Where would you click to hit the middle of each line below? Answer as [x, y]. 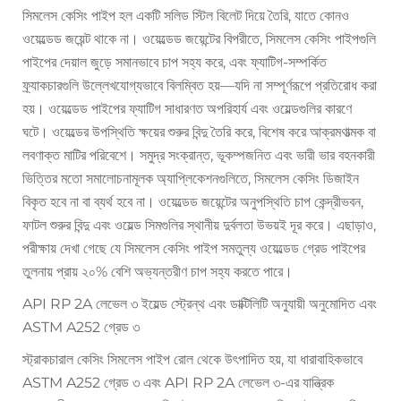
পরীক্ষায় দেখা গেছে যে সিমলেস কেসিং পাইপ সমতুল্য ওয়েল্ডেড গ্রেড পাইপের [194, 249]
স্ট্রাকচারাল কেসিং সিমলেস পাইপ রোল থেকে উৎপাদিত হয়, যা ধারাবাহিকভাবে [192, 360]
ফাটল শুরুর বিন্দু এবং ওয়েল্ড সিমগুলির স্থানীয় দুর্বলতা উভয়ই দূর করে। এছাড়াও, [199, 226]
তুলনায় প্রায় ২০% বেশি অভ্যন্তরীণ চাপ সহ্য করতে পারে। [158, 272]
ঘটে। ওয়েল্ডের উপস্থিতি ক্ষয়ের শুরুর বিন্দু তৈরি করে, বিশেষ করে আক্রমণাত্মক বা [199, 132]
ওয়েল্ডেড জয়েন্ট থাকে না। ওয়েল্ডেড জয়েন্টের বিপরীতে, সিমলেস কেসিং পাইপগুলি [199, 39]
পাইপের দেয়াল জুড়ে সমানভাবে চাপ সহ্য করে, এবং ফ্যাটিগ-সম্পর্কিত [175, 63]
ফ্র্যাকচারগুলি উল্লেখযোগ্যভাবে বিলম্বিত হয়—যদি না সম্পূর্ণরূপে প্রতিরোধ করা [200, 86]
